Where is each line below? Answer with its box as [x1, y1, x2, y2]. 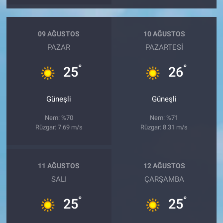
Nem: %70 [44, 114, 73, 122]
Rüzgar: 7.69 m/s [35, 123, 83, 131]
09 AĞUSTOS [38, 29, 80, 38]
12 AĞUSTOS [143, 161, 185, 170]
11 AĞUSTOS [38, 161, 80, 170]
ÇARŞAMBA [144, 175, 184, 184]
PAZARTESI [145, 43, 183, 52]
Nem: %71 [150, 114, 179, 122]
